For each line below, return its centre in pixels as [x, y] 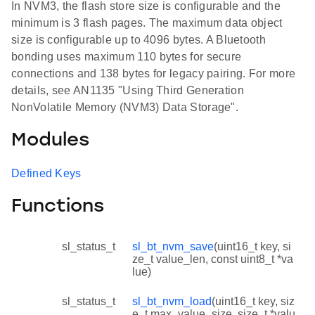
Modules [50, 141]
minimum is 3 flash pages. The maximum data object [147, 23]
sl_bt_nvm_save [173, 246]
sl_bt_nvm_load [172, 301]
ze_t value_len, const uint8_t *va [213, 259]
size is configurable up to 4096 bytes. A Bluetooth [139, 40]
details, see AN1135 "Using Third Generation [128, 91]
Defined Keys [46, 174]
